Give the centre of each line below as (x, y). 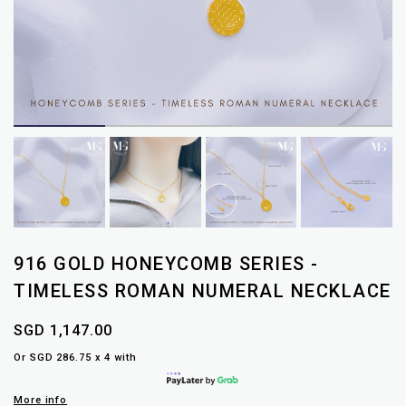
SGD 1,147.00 (63, 331)
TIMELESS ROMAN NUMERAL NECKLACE (203, 291)
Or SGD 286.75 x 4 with (75, 358)
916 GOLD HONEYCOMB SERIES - (166, 264)
